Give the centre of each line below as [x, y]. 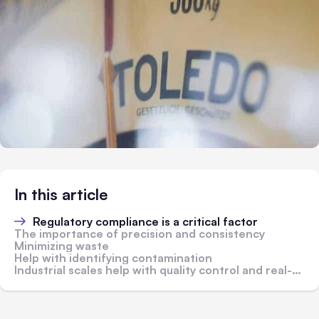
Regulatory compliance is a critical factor [145, 221]
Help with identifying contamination [113, 257]
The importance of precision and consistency [140, 233]
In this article [61, 194]
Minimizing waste [62, 245]
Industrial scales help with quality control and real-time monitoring [153, 270]
